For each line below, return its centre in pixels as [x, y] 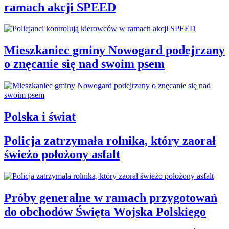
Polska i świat [40, 117]
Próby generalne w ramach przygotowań [111, 198]
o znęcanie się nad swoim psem [84, 64]
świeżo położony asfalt [62, 155]
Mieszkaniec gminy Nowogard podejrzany [114, 50]
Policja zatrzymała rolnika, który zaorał [110, 141]
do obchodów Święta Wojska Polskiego [105, 211]
